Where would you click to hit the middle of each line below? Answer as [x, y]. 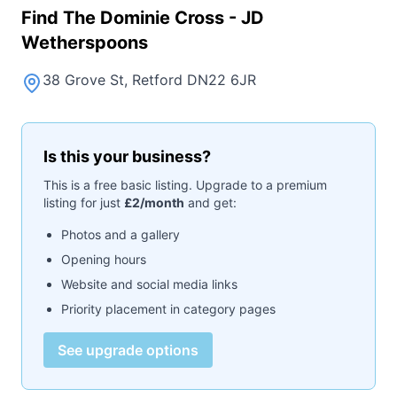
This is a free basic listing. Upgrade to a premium [185, 184]
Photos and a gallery [121, 234]
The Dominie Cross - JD [163, 17]
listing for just [84, 202]
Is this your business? [127, 156]
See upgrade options [128, 350]
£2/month [154, 202]
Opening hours [104, 259]
